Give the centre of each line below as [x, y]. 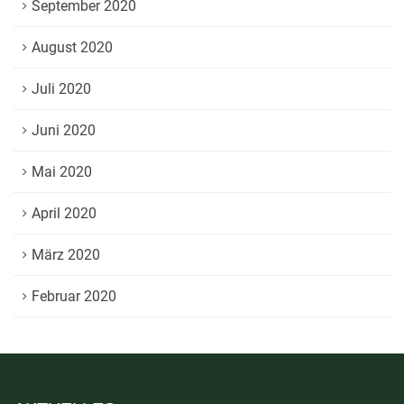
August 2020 [72, 47]
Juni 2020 [64, 130]
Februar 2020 [74, 296]
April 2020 [64, 213]
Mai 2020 [62, 172]
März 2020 [66, 255]
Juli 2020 [61, 89]
